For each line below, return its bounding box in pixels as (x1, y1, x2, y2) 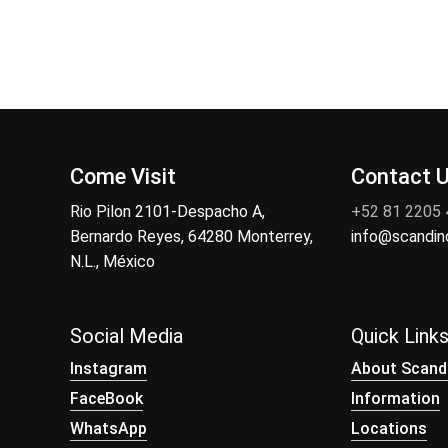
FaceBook (70, 388, 143, 408)
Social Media (70, 323, 183, 348)
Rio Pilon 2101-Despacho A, (70, 201, 265, 221)
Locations (350, 418, 427, 438)
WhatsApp (70, 418, 147, 438)
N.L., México (70, 251, 155, 271)
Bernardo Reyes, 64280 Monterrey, (70, 226, 313, 246)
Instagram (70, 358, 147, 378)
